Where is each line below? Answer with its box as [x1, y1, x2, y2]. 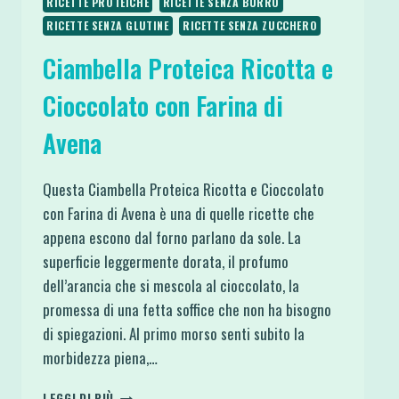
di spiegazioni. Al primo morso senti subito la [43, 322, 305, 346]
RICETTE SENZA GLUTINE [46, 18, 169, 34]
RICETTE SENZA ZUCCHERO [183, 18, 318, 34]
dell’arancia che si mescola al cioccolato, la [43, 274, 299, 297]
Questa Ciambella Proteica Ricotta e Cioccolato [43, 178, 324, 201]
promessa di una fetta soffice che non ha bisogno [43, 298, 331, 322]
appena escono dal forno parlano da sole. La [43, 226, 301, 249]
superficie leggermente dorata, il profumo [43, 250, 289, 273]
